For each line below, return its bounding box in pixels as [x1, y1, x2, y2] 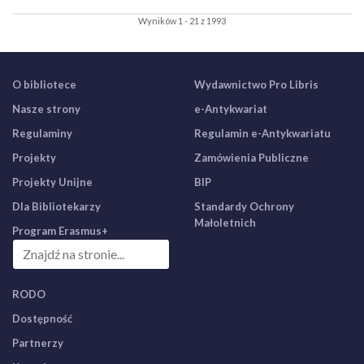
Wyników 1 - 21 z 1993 [138, 15, 226, 26]
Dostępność [12, 312, 72, 325]
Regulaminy [12, 127, 72, 140]
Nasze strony [12, 102, 80, 115]
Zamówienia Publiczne [194, 151, 309, 164]
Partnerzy [12, 336, 63, 349]
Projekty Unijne [12, 175, 93, 188]
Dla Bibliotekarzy [12, 200, 101, 213]
